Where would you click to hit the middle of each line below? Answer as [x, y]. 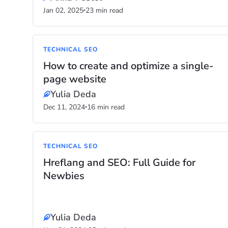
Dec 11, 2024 [64, 107]
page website [75, 79]
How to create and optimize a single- [129, 66]
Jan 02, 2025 [63, 10]
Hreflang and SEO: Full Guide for [119, 163]
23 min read [104, 10]
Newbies [64, 176]
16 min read [106, 107]
